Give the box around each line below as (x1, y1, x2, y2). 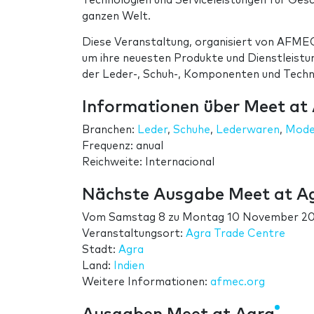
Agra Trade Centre (186, 228, 285, 239)
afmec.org (210, 276, 265, 287)
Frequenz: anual (82, 140, 163, 151)
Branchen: (82, 124, 137, 135)
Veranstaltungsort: (82, 228, 186, 239)
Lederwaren (216, 124, 280, 135)
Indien (114, 260, 144, 271)
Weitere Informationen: (82, 276, 210, 287)
